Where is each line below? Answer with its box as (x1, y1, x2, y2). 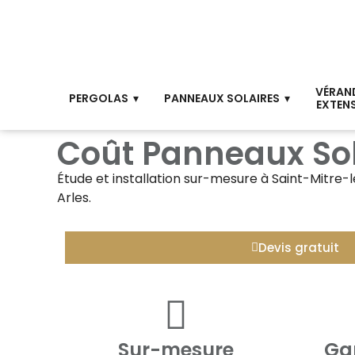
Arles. (57, 189, 91, 208)
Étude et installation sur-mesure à (57, 170, 272, 189)
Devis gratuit (258, 239, 339, 257)
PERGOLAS (68, 90, 128, 107)
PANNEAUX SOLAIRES (163, 90, 280, 107)
